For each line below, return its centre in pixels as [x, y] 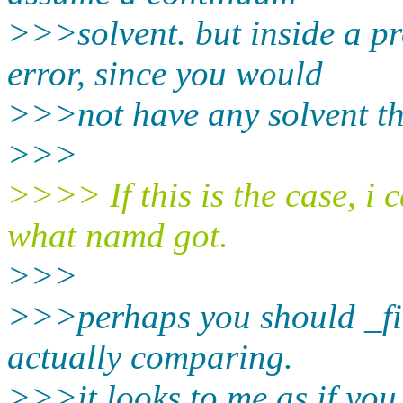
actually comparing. [150, 356]
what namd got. [118, 235]
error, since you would [165, 73]
